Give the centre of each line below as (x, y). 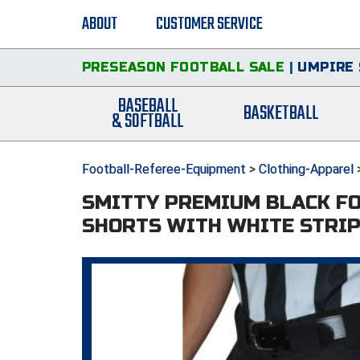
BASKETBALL (281, 114)
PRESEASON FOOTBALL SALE (184, 67)
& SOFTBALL (148, 121)
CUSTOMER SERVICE (209, 24)
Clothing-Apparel (306, 169)
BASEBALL (147, 106)
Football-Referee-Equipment (164, 169)
